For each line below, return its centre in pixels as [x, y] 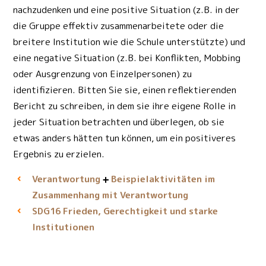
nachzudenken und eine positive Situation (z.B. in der [127, 10]
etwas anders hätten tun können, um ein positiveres [125, 138]
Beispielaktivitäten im [163, 179]
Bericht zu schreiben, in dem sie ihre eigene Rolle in [125, 106]
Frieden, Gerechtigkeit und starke [139, 211]
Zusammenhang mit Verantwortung [110, 195]
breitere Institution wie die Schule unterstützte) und [129, 42]
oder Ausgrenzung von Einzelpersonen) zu [103, 74]
